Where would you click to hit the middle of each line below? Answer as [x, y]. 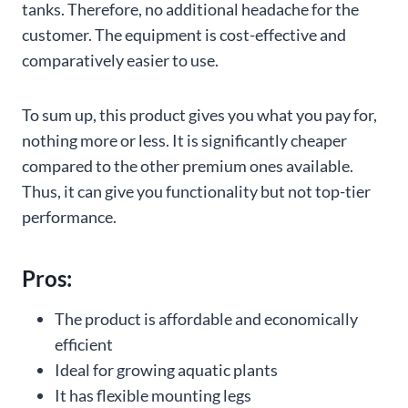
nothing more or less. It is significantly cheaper [184, 140]
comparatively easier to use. [120, 60]
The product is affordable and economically [206, 318]
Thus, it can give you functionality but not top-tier [196, 191]
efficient [84, 344]
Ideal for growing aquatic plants [166, 369]
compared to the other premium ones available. [188, 165]
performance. [69, 216]
